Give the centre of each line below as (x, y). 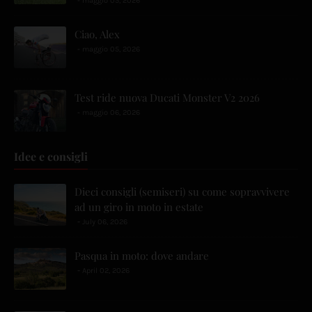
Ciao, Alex (97, 34)
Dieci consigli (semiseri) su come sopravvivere (182, 192)
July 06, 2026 (105, 222)
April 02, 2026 (106, 271)
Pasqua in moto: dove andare (142, 256)
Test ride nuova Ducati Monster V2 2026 (167, 98)
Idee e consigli (51, 157)
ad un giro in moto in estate (139, 207)
